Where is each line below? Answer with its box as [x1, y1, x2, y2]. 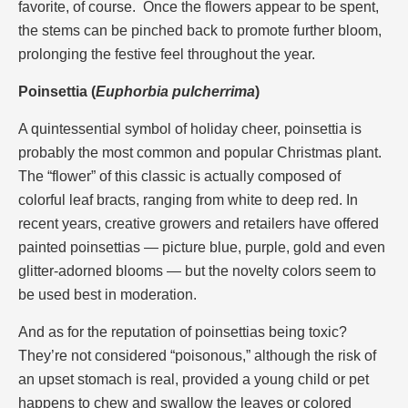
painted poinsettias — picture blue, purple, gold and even [18, 239, 385, 255]
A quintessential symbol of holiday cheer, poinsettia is [18, 120, 362, 137]
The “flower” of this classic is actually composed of [18, 168, 341, 184]
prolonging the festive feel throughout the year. [18, 46, 315, 62]
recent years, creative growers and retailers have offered [18, 215, 379, 231]
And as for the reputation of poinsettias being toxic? [18, 323, 347, 340]
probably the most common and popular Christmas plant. [18, 144, 382, 160]
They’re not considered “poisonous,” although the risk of [18, 347, 376, 363]
